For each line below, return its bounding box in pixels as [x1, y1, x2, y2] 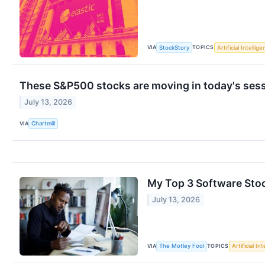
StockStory [159, 44, 190, 51]
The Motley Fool [159, 243, 205, 250]
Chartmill [31, 120, 56, 127]
